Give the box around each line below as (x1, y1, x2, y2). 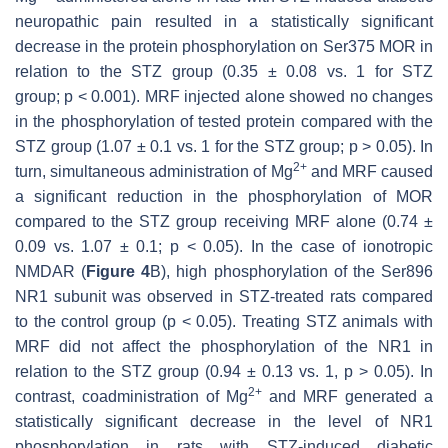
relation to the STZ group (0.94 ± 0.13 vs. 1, (15, 362, 344, 380)
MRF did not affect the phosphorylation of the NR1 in (15, 337, 433, 355)
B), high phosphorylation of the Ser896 (150, 262, 434, 280)
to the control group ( (15, 312, 167, 330)
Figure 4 (86, 262, 151, 280)
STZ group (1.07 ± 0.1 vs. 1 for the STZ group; (15, 137, 349, 155)
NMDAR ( (15, 262, 87, 280)
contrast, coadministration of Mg (15, 387, 248, 405)
